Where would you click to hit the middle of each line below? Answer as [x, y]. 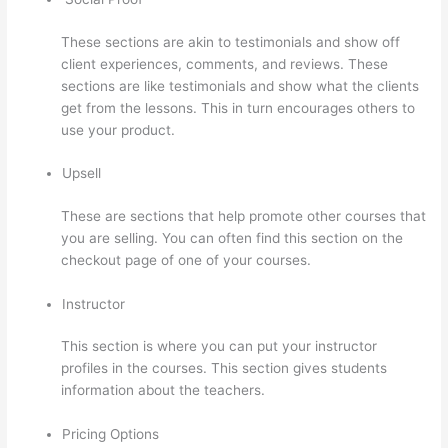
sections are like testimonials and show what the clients [240, 85]
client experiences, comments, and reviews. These [225, 63]
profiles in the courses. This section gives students [224, 368]
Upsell [82, 173]
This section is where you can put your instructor [219, 346]
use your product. [118, 129]
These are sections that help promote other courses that [244, 215]
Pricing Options [111, 434]
